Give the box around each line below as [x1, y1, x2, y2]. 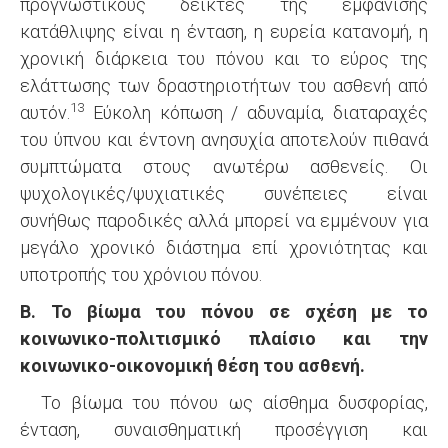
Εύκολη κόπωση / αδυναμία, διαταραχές [84, 102, 428, 123]
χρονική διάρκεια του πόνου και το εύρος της [20, 48, 428, 69]
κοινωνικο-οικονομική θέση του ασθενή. [20, 355, 365, 376]
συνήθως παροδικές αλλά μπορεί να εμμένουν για [20, 210, 428, 231]
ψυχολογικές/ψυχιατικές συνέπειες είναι [20, 183, 428, 204]
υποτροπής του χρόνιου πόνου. [20, 264, 262, 285]
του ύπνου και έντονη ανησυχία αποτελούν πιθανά [20, 129, 428, 150]
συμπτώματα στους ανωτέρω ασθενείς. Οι [20, 156, 428, 177]
